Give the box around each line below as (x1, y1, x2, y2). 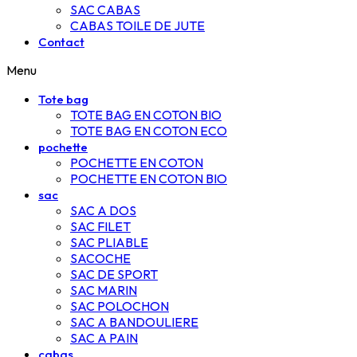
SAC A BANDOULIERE (70, 314, 198, 330)
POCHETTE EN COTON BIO (70, 171, 227, 186)
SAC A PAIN (70, 330, 138, 346)
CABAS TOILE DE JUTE (70, 18, 205, 33)
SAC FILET (70, 218, 131, 234)
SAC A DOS (70, 202, 136, 218)
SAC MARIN (70, 282, 137, 298)
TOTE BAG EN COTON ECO (70, 123, 227, 139)
